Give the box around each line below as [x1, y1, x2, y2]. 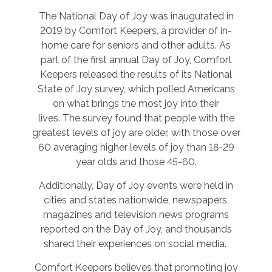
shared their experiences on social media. [43, 238, 229, 250]
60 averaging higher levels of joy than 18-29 [38, 141, 234, 153]
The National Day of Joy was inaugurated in [38, 10, 234, 22]
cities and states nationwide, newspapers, [43, 194, 229, 206]
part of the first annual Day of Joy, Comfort [40, 54, 232, 66]
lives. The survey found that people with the [38, 112, 234, 124]
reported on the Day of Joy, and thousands [40, 223, 232, 235]
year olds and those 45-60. [75, 156, 197, 168]
